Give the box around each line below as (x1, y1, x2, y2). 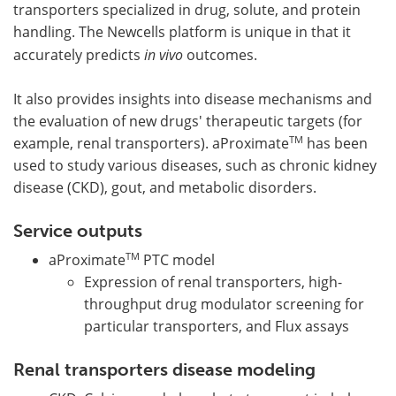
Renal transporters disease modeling (13, 359, 316, 381)
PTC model (140, 250, 215, 270)
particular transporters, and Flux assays (84, 316, 349, 337)
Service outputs (13, 220, 142, 242)
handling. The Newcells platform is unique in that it (13, 22, 351, 42)
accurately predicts (13, 45, 144, 65)
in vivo (144, 45, 183, 65)
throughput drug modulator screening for (84, 294, 364, 315)
